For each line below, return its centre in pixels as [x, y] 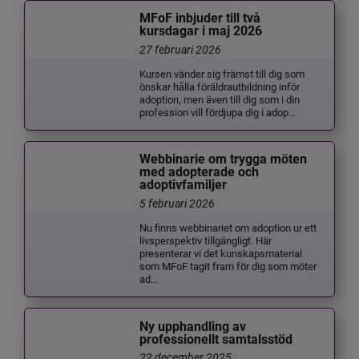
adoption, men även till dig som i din [220, 99]
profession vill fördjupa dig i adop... [218, 111]
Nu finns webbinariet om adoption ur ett [228, 227]
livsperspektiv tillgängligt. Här [206, 240]
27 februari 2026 [181, 50]
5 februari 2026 [177, 204]
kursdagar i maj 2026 [201, 31]
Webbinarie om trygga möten [224, 159]
